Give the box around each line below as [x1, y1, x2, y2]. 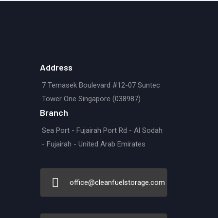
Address [40, 61, 73, 73]
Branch [40, 107, 69, 118]
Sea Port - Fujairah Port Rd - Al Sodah [42, 126, 163, 135]
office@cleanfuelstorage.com [70, 178, 165, 187]
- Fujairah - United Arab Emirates [42, 139, 146, 148]
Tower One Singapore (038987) [42, 94, 141, 103]
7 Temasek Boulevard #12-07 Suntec [42, 80, 161, 90]
